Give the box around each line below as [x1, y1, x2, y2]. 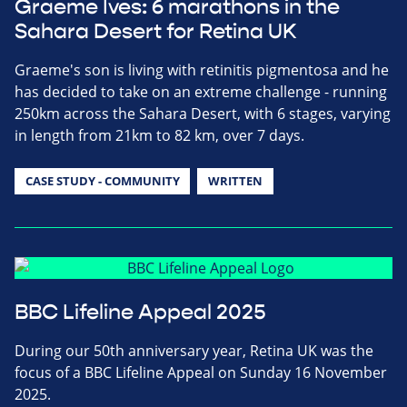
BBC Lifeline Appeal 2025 [15, 299, 266, 325]
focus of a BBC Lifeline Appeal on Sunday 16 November [15, 362, 387, 382]
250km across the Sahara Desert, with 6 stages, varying [15, 103, 391, 124]
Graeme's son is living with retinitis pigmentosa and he [15, 59, 389, 80]
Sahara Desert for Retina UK [15, 18, 296, 45]
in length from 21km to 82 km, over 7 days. [15, 124, 304, 145]
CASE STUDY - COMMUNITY [25, 172, 180, 189]
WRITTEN [207, 172, 263, 189]
